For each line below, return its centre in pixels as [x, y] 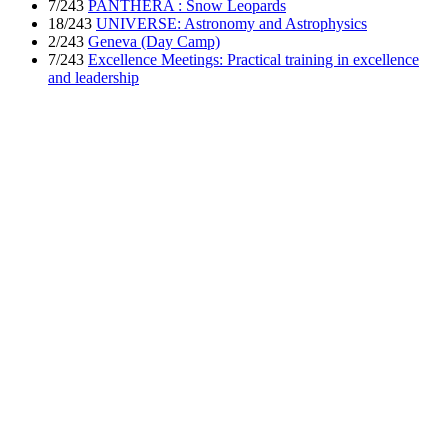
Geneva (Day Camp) [154, 42]
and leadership [93, 78]
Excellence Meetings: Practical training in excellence [253, 60]
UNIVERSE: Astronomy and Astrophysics [231, 24]
